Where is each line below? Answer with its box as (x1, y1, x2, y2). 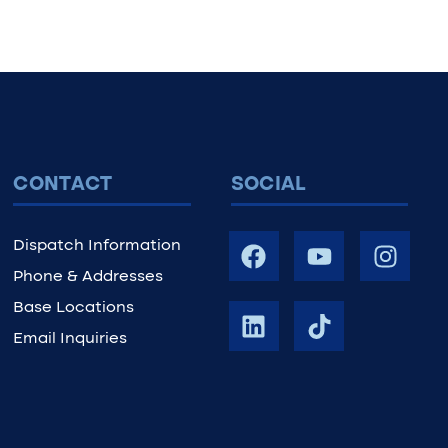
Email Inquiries (13, 331, 128, 347)
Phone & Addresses (13, 269, 164, 285)
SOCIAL (230, 175, 307, 195)
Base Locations (13, 300, 135, 316)
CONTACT (13, 175, 113, 195)
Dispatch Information (13, 238, 182, 254)
